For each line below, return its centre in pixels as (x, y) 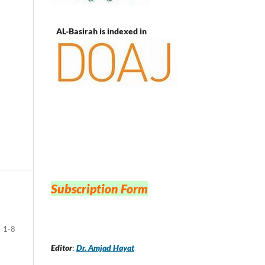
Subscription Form (99, 189)
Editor (62, 247)
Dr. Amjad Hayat (105, 247)
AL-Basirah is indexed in (99, 31)
